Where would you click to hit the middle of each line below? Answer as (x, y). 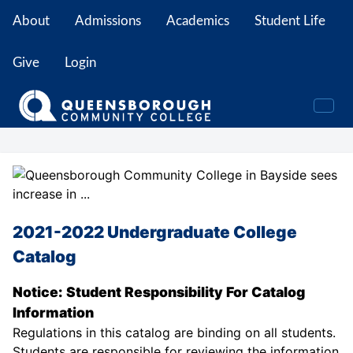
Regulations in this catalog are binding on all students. (174, 333)
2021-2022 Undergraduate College (155, 232)
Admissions (108, 21)
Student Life (290, 21)
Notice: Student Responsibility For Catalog (159, 292)
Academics (198, 21)
